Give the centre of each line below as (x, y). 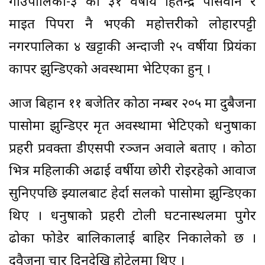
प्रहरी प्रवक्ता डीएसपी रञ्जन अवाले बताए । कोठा (132, 150)
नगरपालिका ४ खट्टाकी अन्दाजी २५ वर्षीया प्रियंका (132, 48)
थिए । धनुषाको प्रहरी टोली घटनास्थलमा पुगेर (132, 217)
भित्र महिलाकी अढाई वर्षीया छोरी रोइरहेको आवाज (132, 172)
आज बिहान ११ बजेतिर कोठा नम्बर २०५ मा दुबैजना (132, 105)
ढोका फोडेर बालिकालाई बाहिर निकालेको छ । (132, 240)
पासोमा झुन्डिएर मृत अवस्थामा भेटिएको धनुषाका (132, 127)
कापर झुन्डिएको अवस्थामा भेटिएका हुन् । (110, 70)
